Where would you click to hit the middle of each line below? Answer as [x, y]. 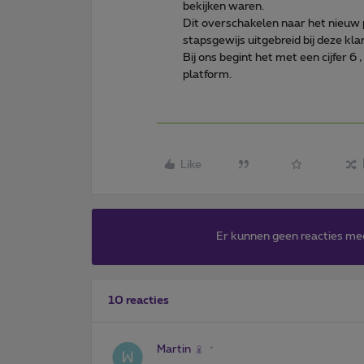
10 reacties [139, 300]
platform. [207, 74]
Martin [174, 349]
